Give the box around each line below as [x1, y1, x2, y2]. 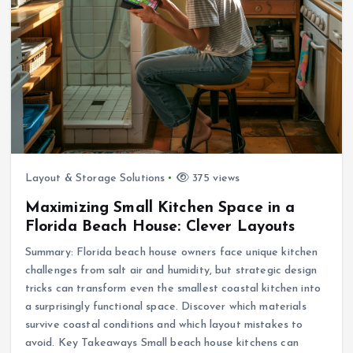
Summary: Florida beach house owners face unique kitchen [24, 246, 318, 258]
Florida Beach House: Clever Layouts [24, 218, 295, 235]
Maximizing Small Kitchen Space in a [24, 199, 295, 216]
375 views [188, 172, 240, 184]
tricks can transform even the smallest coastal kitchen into [24, 282, 321, 295]
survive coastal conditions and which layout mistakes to [24, 318, 303, 331]
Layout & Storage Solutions [24, 172, 165, 184]
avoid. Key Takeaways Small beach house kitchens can [24, 336, 299, 349]
